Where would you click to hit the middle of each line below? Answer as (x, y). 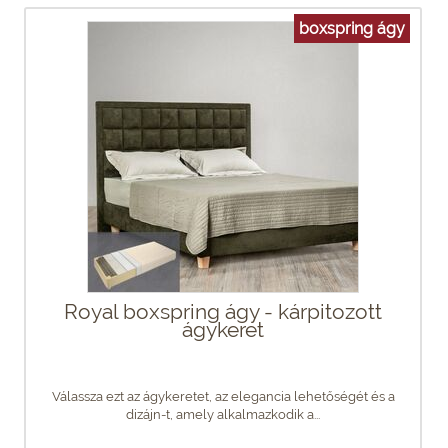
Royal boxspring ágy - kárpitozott (223, 311)
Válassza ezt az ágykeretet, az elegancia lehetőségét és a (223, 396)
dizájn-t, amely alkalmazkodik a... (223, 414)
